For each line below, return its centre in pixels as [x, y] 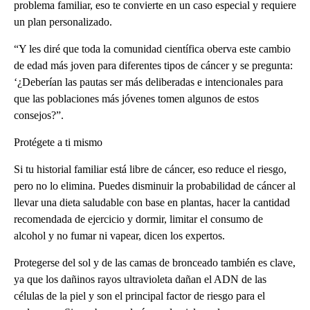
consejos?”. [39, 115]
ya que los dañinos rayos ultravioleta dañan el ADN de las [140, 279]
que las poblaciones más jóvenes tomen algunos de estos [136, 98]
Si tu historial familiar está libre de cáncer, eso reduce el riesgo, [150, 169]
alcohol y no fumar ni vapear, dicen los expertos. [119, 235]
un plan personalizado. [63, 21]
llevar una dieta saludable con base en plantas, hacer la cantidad [152, 202]
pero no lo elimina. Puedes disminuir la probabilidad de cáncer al [155, 185]
